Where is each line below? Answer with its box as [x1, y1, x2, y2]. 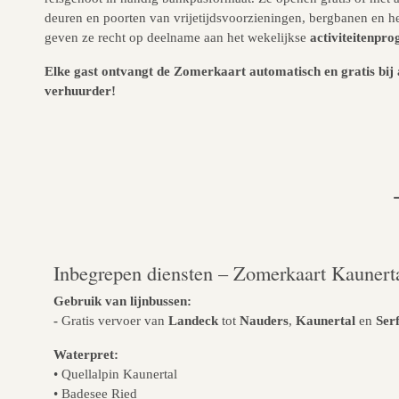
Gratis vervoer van [61, 313, 168, 329]
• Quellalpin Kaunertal [53, 366, 177, 382]
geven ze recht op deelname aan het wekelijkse [45, 29, 310, 45]
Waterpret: [53, 346, 118, 362]
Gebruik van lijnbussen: [53, 293, 191, 309]
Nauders [240, 313, 289, 329]
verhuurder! [45, 83, 116, 99]
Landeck [168, 313, 218, 329]
